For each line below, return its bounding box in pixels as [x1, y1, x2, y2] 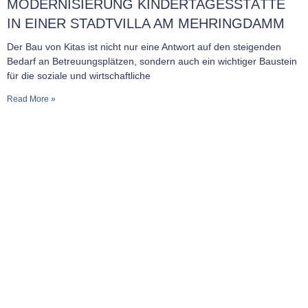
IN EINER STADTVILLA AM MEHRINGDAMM [7, 16, 293, 31]
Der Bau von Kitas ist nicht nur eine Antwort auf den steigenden [7, 41, 281, 52]
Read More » [7, 94, 56, 104]
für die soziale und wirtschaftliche [7, 70, 151, 81]
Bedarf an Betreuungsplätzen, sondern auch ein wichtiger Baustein [7, 56, 297, 67]
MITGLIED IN [7, 150, 105, 165]
